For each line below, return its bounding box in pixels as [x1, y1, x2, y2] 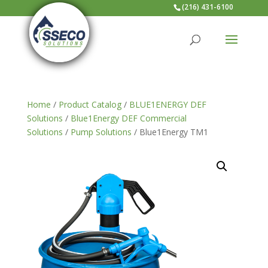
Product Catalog [58, 99, 121, 110]
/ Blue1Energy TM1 [131, 126, 208, 138]
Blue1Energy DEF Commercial [70, 112, 187, 124]
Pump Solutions [70, 126, 132, 138]
